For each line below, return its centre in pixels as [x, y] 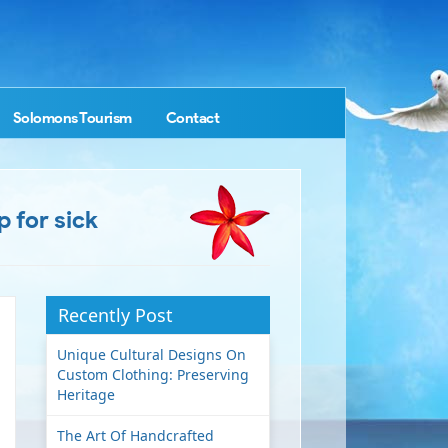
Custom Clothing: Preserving [152, 374]
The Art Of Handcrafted [135, 435]
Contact [192, 118]
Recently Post [115, 315]
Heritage [85, 394]
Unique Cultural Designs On [151, 354]
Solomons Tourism [72, 118]
